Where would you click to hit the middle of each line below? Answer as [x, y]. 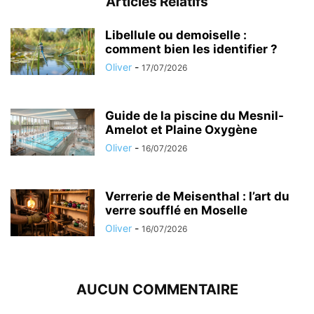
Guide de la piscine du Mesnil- [194, 115]
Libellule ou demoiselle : [176, 35]
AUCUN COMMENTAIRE [157, 289]
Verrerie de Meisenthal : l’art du [197, 196]
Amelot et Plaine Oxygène [181, 129]
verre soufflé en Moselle [176, 210]
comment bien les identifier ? [191, 49]
